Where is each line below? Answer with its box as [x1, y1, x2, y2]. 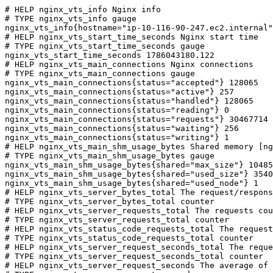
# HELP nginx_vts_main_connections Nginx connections [5, 60, 253, 69]
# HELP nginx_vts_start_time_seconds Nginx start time [5, 32, 258, 41]
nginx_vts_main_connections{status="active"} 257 [5, 87, 234, 96]
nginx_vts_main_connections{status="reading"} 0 [5, 105, 229, 115]
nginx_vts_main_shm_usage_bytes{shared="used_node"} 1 [5, 179, 258, 188]
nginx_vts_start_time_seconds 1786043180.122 [5, 51, 214, 60]
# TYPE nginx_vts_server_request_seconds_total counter [5, 252, 263, 261]
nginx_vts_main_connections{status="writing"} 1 [5, 133, 229, 142]
